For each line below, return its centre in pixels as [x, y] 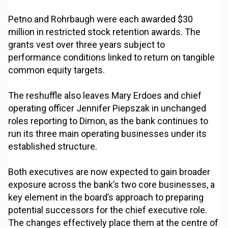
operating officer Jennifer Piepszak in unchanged [107, 108]
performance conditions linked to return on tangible [112, 58]
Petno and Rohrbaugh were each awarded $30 [101, 19]
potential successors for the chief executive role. [108, 210]
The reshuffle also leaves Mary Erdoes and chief [105, 96]
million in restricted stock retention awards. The [105, 32]
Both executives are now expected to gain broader [109, 172]
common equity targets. [57, 70]
